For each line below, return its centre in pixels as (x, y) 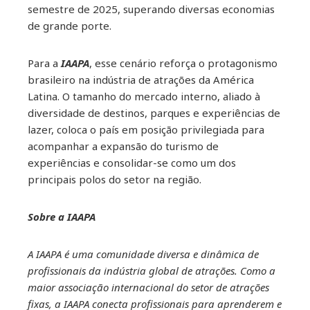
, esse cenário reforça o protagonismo (183, 63)
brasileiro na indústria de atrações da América (141, 79)
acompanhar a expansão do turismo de (123, 146)
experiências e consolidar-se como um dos (132, 162)
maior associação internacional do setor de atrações (148, 287)
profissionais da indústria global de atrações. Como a (152, 270)
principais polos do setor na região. (115, 179)
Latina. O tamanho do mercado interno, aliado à (144, 96)
